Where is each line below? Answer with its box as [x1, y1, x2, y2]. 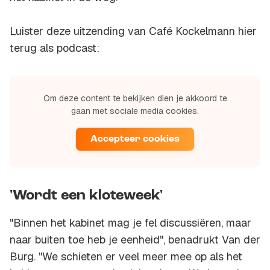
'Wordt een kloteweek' [10, 189, 163, 204]
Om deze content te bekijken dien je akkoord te [43, 93, 227, 104]
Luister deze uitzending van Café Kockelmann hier [10, 24, 257, 39]
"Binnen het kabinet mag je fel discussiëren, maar [10, 216, 251, 230]
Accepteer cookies [90, 134, 180, 145]
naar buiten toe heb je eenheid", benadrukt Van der [10, 233, 260, 247]
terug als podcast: [10, 41, 99, 55]
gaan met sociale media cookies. [71, 105, 199, 117]
